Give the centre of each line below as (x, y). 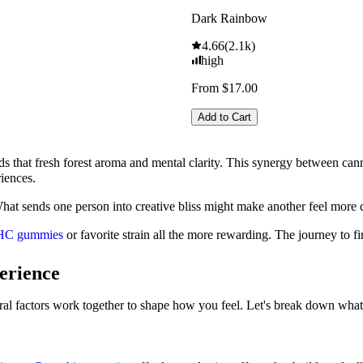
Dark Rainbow (229, 19)
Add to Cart (224, 117)
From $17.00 (224, 88)
